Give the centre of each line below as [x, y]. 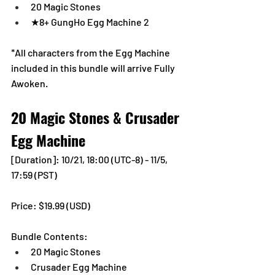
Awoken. [29, 83]
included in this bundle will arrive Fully [94, 68]
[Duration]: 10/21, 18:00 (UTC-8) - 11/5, [90, 159]
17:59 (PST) [34, 174]
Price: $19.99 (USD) [52, 205]
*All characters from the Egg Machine [91, 52]
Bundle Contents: [49, 236]
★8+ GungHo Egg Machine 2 [90, 21]
